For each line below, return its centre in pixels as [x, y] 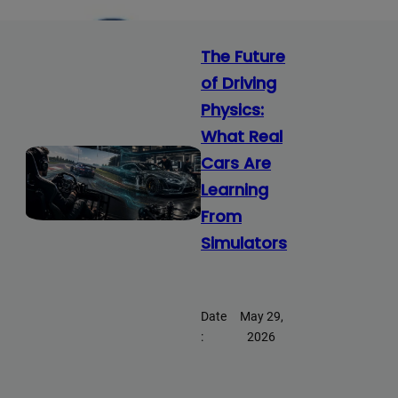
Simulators [244, 243]
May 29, [261, 317]
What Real [242, 137]
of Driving [239, 84]
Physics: [233, 110]
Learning [235, 190]
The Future [243, 57]
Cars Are [236, 163]
